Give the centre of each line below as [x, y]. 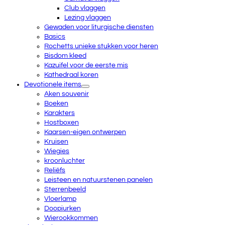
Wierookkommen [71, 218]
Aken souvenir [67, 94]
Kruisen [56, 142]
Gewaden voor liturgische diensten [99, 27]
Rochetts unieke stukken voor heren [101, 46]
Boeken [56, 103]
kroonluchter [65, 161]
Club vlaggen [85, 8]
